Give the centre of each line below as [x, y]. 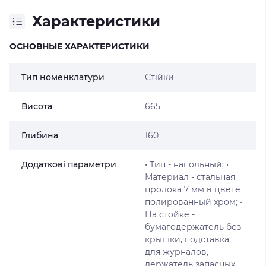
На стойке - [170, 214]
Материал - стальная [190, 177]
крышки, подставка [187, 239]
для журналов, [176, 252]
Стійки [159, 77]
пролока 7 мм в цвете [192, 189]
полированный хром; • [193, 202]
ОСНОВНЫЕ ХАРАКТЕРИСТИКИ [80, 46]
